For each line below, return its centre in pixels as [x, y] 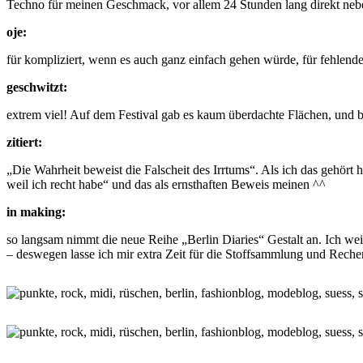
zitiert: [24, 142]
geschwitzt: [37, 87]
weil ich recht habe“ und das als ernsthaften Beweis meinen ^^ [166, 184]
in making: [36, 211]
